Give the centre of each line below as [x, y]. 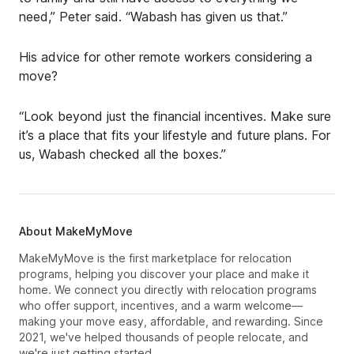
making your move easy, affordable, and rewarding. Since [171, 321]
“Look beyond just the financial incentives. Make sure [175, 117]
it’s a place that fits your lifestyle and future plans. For [175, 136]
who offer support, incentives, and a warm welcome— [161, 305]
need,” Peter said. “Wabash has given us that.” [153, 16]
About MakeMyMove [76, 231]
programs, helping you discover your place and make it [164, 273]
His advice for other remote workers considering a [166, 57]
